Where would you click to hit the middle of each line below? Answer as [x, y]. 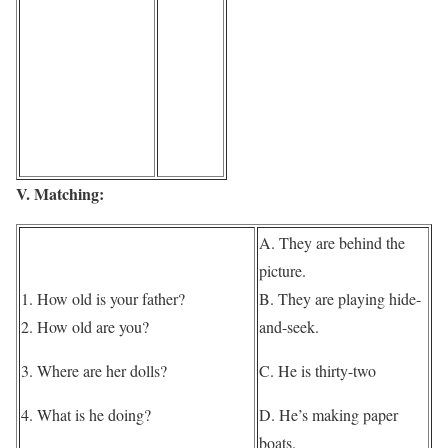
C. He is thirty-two [317, 371]
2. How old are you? [85, 327]
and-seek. [289, 327]
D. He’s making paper [328, 415]
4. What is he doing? [86, 415]
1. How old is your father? [103, 299]
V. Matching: [60, 194]
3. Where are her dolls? [94, 371]
